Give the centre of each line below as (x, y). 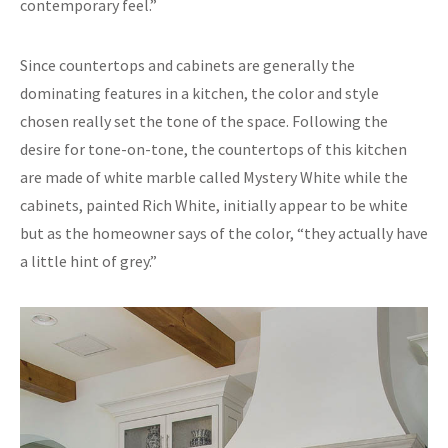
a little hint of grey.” (88, 260)
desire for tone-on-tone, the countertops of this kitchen (213, 148)
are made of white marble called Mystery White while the (214, 176)
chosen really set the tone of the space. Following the (204, 120)
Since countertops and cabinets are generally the (187, 64)
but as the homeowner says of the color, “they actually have (224, 232)
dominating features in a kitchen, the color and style (199, 92)
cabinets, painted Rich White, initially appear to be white (214, 204)
